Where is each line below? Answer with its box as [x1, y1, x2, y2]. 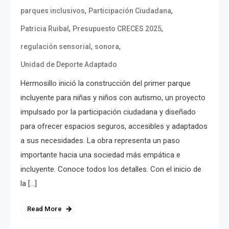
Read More [27, 205, 62, 213]
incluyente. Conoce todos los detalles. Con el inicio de [20, 165, 201, 174]
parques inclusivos [20, 7, 85, 15]
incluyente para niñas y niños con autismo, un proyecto [20, 93, 205, 103]
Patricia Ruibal [20, 25, 69, 33]
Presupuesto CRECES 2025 [73, 25, 162, 33]
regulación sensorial [20, 42, 91, 51]
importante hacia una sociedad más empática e [20, 150, 180, 160]
